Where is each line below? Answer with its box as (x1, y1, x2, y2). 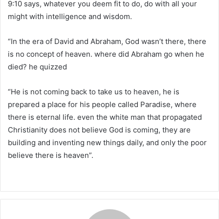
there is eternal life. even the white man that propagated (8, 112, 202, 122)
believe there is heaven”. (8, 150, 93, 160)
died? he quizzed (8, 62, 67, 71)
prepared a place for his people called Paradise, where (8, 99, 197, 109)
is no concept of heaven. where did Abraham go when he (8, 49, 204, 59)
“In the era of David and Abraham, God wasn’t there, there (8, 36, 206, 46)
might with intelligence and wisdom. (8, 11, 132, 21)
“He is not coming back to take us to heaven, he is (8, 87, 179, 96)
